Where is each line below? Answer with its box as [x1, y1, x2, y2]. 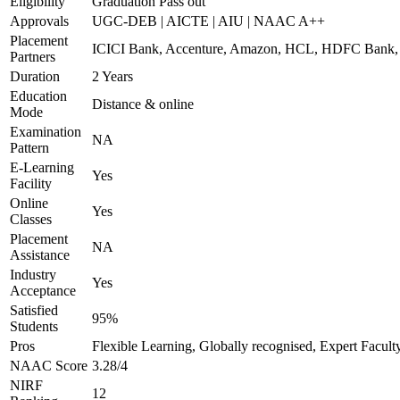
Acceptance [10, 283, 76, 298]
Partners [10, 49, 55, 64]
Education [10, 88, 67, 104]
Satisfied [10, 303, 58, 318]
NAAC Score [10, 358, 87, 373]
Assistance [10, 247, 70, 262]
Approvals [10, 13, 69, 29]
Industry [10, 267, 56, 282]
